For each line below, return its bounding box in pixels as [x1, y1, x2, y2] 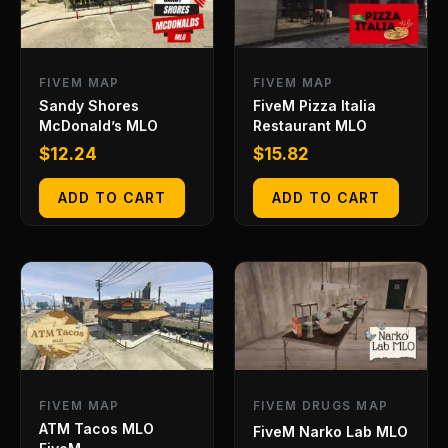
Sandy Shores [39, 97, 139, 115]
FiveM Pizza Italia [253, 97, 376, 115]
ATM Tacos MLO [39, 419, 154, 437]
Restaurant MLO [253, 117, 367, 135]
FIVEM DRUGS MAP [253, 397, 389, 413]
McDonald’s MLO [39, 117, 158, 135]
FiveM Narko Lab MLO [253, 422, 408, 440]
